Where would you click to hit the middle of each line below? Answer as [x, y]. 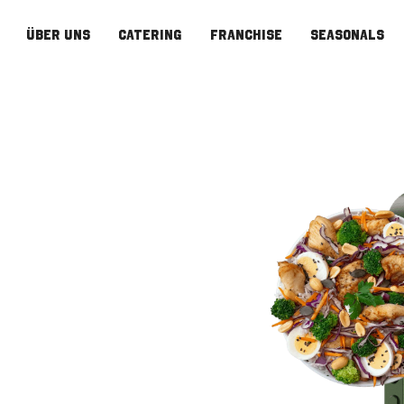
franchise [246, 34]
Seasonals [348, 34]
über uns [58, 34]
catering [150, 34]
